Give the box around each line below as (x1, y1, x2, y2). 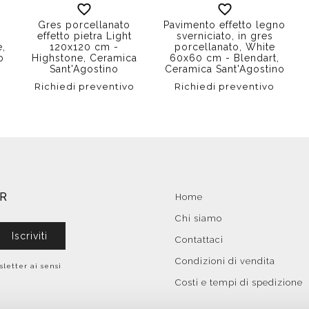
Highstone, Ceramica (31, 52, 137, 63)
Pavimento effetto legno (163, 19, 286, 30)
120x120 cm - (50, 41, 119, 52)
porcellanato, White (174, 41, 275, 52)
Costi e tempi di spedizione (175, 277, 303, 288)
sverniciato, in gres (176, 30, 273, 41)
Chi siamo (175, 212, 222, 223)
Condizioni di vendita (175, 255, 275, 266)
